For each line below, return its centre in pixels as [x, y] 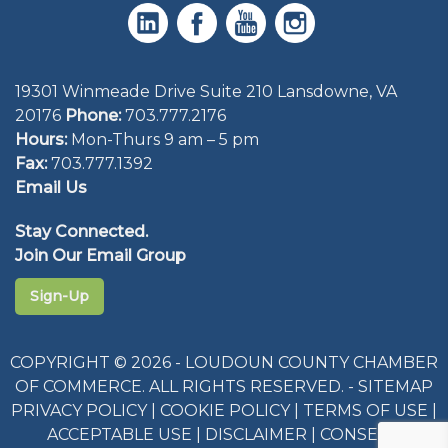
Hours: [41, 140]
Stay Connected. [81, 232]
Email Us [51, 188]
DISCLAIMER [255, 435]
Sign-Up [59, 296]
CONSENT [360, 435]
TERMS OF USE [365, 411]
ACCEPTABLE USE [119, 435]
